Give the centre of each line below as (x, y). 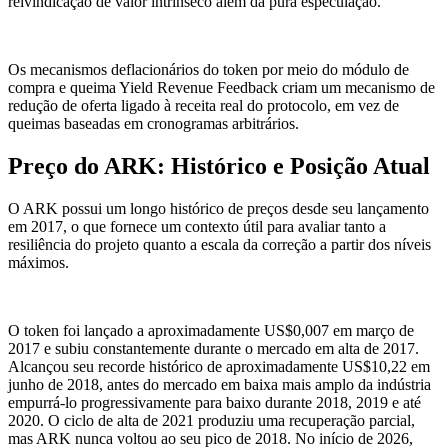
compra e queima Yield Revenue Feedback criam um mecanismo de (221, 88)
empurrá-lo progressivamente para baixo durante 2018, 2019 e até (214, 402)
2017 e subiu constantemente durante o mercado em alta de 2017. (213, 348)
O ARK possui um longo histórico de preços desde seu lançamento (218, 208)
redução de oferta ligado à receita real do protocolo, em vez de (203, 106)
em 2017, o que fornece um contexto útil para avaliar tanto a (197, 226)
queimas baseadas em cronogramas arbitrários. (153, 124)
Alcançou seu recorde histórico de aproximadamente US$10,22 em (219, 366)
